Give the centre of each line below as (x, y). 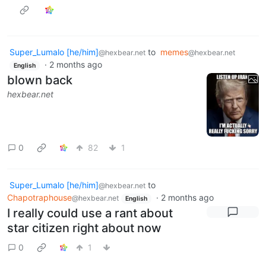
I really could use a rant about (90, 213)
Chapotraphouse (39, 197)
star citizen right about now (84, 228)
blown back (40, 80)
